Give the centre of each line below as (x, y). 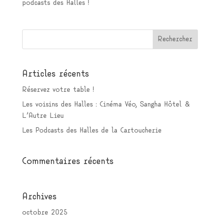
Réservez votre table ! (58, 90)
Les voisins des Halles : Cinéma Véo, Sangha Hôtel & (106, 105)
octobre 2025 (45, 213)
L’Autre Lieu (43, 116)
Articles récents (55, 74)
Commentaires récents (68, 162)
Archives (39, 197)
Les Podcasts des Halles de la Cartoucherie (92, 131)
